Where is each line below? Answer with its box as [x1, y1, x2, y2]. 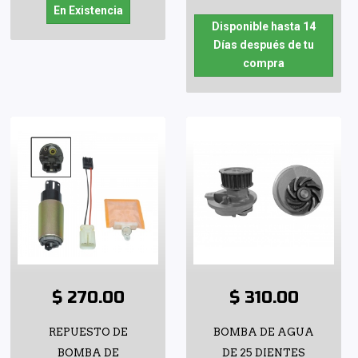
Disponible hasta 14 [212, 20, 316, 34]
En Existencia [53, 4, 123, 18]
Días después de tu [213, 38, 314, 52]
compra [243, 57, 284, 70]
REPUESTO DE [48, 326, 128, 339]
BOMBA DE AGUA [213, 326, 314, 339]
